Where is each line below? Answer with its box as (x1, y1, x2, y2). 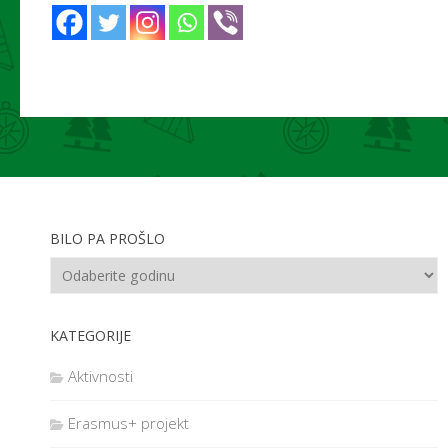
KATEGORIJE (50, 326, 131, 346)
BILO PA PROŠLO (50, 229, 165, 249)
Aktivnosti (68, 366, 133, 387)
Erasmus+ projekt (68, 413, 189, 434)
